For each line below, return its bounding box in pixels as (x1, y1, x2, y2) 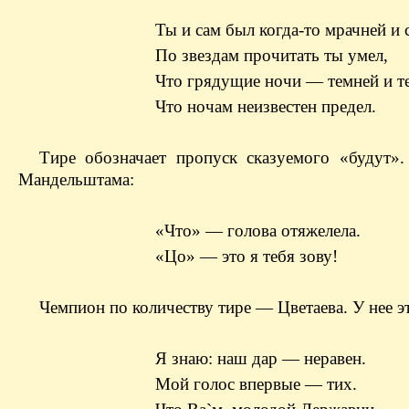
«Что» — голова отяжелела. (155, 220, 361, 240)
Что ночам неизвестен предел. (155, 96, 376, 116)
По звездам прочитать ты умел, (155, 45, 388, 65)
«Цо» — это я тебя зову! (155, 246, 338, 266)
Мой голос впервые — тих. (155, 373, 357, 393)
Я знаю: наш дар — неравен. (155, 348, 366, 368)
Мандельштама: (18, 169, 134, 189)
